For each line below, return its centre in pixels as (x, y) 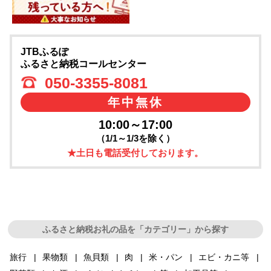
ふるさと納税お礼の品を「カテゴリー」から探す (135, 229)
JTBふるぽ (44, 51)
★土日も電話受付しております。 (135, 152)
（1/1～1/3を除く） (135, 138)
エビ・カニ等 (224, 257)
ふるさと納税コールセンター (83, 64)
